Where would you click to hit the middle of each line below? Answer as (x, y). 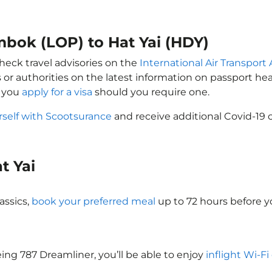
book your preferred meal (93, 201)
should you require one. (151, 92)
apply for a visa (57, 92)
